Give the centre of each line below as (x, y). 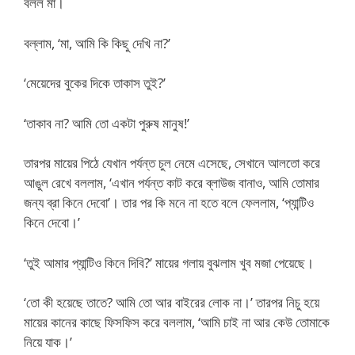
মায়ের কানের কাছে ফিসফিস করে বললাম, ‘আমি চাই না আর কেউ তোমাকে (177, 322)
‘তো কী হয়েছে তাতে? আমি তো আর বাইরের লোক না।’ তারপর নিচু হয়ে (172, 302)
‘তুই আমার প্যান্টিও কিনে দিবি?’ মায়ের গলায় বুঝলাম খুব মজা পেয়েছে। (169, 262)
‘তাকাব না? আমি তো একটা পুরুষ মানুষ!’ (107, 123)
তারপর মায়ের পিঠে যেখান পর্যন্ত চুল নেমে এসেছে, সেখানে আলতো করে (172, 163)
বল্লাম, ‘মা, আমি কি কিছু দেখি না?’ (97, 43)
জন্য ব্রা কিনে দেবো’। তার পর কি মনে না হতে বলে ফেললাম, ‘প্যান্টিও (169, 202)
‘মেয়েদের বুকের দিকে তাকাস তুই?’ (95, 83)
